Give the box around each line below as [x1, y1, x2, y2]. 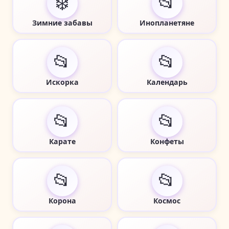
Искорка [45, 77, 79, 87]
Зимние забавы [32, 17, 93, 28]
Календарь [146, 77, 188, 87]
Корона [48, 195, 76, 205]
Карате [49, 136, 76, 146]
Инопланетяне [140, 17, 194, 28]
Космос [153, 195, 180, 205]
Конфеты [150, 136, 184, 146]
